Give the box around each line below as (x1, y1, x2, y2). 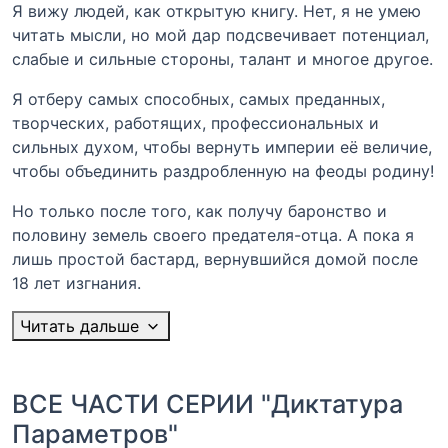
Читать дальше (20, 315, 139, 336)
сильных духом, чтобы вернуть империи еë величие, (12, 136, 432, 157)
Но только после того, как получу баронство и (12, 200, 387, 221)
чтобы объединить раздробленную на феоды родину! (12, 160, 434, 181)
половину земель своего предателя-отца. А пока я (12, 224, 414, 245)
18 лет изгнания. (12, 272, 141, 293)
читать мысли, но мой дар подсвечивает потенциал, (12, 24, 429, 45)
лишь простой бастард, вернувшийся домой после (12, 248, 418, 269)
